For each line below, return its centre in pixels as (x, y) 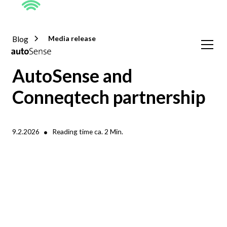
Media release (72, 38)
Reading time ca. (79, 132)
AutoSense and (72, 76)
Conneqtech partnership (108, 97)
